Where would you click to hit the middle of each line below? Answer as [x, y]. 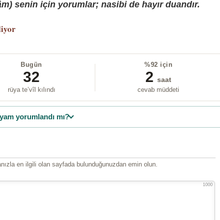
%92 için [159, 65]
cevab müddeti [159, 90]
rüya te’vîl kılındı [31, 90]
